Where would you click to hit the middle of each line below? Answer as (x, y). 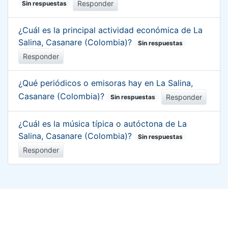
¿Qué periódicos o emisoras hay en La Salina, (106, 83)
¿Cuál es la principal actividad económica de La (110, 30)
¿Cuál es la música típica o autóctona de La (103, 123)
